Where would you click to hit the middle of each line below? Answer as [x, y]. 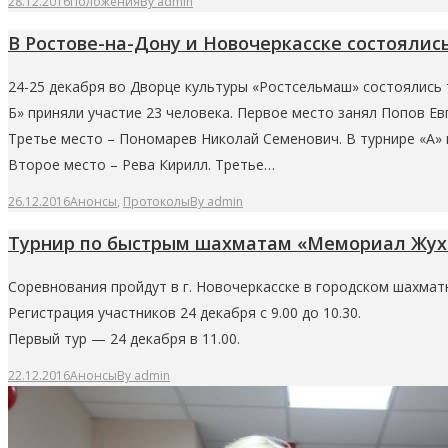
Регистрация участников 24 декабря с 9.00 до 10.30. [184, 313]
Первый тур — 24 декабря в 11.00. [124, 339]
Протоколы [156, 202]
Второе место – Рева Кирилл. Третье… [141, 165]
